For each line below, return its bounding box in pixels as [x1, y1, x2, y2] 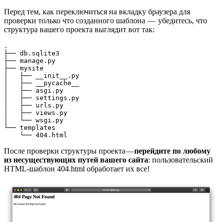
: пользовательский [148, 155, 213, 164]
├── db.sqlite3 [4, 49, 59, 57]
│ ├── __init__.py [4, 71, 79, 79]
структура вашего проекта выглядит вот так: [4, 25, 155, 34]
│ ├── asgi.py [4, 86, 63, 94]
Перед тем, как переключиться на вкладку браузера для [4, 7, 190, 16]
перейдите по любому [134, 146, 211, 155]
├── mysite [4, 64, 44, 72]
